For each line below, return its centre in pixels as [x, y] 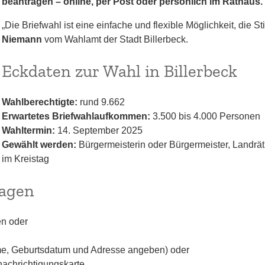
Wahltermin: [28, 130]
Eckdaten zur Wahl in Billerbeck [119, 71]
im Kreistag [25, 159]
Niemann [22, 39]
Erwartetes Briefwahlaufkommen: [76, 116]
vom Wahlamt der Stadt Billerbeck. [115, 39]
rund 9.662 [101, 102]
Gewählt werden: [39, 145]
